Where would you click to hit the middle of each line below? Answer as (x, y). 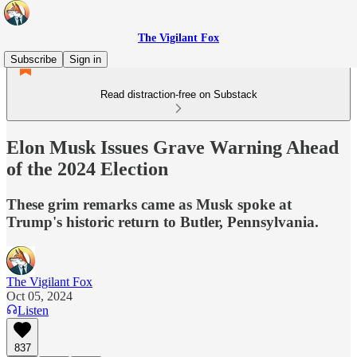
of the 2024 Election (87, 169)
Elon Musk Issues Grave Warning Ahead (173, 147)
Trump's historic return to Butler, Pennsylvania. (163, 222)
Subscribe (33, 59)
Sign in (85, 59)
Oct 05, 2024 (39, 296)
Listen (33, 310)
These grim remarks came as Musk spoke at (149, 204)
